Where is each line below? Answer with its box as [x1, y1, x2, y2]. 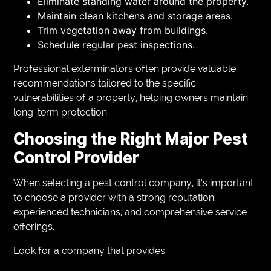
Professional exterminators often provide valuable [13, 62, 237, 74]
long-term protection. [13, 106, 109, 118]
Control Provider [13, 148, 140, 167]
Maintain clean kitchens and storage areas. [38, 9, 233, 22]
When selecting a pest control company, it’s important [13, 177, 254, 189]
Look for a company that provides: [13, 244, 168, 256]
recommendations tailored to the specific [13, 77, 197, 89]
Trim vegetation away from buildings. [38, 24, 209, 36]
